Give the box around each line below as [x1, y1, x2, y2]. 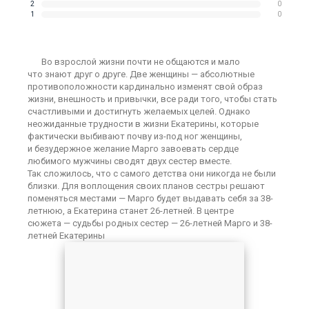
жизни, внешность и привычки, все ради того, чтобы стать [28, 94, 277, 104]
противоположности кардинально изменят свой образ [28, 81, 263, 92]
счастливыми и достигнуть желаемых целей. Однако [28, 106, 250, 117]
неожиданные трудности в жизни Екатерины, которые [28, 119, 259, 129]
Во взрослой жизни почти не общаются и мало [41, 57, 240, 67]
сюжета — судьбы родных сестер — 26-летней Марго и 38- [28, 218, 272, 228]
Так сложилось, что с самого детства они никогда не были [28, 168, 276, 179]
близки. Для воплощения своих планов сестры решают [28, 181, 265, 191]
